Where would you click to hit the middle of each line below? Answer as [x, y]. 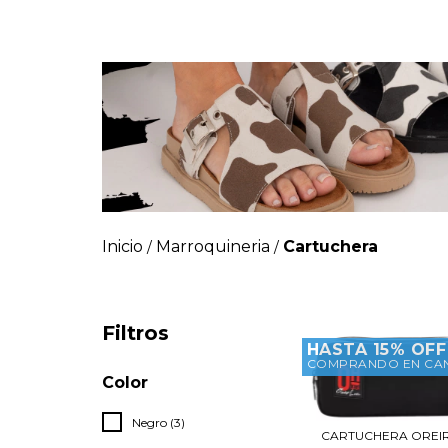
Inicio [122, 246]
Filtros [135, 333]
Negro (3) [158, 422]
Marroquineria [213, 246]
